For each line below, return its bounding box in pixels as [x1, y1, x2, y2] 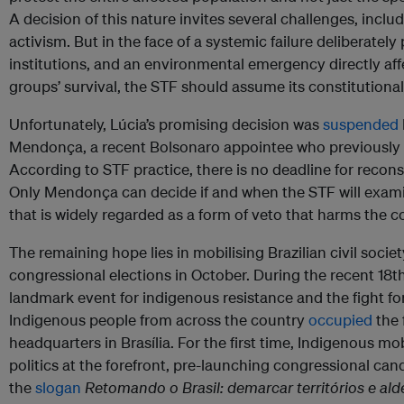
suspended [323, 115, 399, 134]
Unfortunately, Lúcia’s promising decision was [9, 115, 323, 134]
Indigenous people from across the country [9, 310, 308, 330]
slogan [35, 378, 81, 398]
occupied [308, 310, 372, 330]
